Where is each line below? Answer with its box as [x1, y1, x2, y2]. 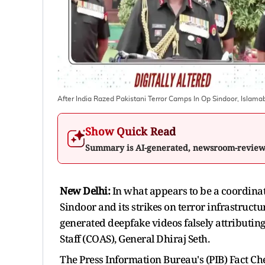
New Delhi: [60, 183, 112, 198]
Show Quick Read [85, 124, 176, 138]
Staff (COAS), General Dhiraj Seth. [60, 231, 209, 245]
